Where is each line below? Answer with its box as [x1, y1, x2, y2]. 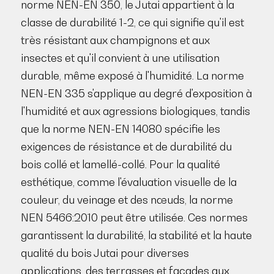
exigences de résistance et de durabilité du [20, 140, 232, 154]
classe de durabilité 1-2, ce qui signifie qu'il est [20, 16, 244, 29]
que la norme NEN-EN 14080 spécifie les [20, 122, 220, 136]
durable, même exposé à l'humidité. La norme [20, 69, 244, 83]
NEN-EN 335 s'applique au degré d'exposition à [20, 87, 252, 100]
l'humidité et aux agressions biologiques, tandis [20, 105, 250, 118]
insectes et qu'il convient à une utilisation [20, 51, 220, 65]
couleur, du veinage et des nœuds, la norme [20, 193, 233, 207]
